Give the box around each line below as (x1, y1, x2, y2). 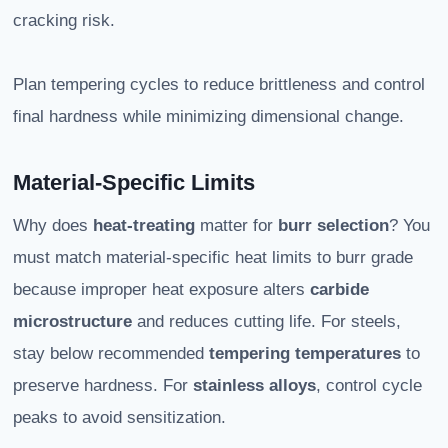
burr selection (278, 216, 389, 236)
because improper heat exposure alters (13, 280, 310, 300)
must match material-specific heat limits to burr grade (13, 248, 413, 268)
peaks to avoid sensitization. (13, 408, 226, 428)
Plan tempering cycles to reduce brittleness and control (13, 75, 425, 95)
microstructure (13, 312, 132, 332)
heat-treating (93, 216, 195, 236)
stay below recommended (13, 344, 209, 364)
